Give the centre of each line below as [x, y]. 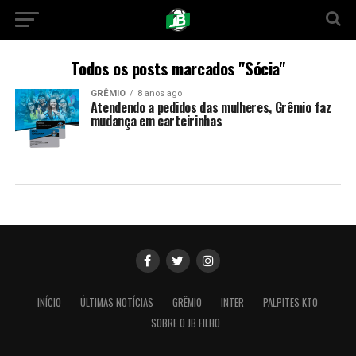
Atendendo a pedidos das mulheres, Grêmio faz [211, 107]
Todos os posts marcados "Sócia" [178, 68]
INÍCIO [50, 302]
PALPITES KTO [291, 302]
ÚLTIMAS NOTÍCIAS [117, 302]
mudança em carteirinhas [156, 121]
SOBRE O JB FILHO [186, 323]
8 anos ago [159, 93]
